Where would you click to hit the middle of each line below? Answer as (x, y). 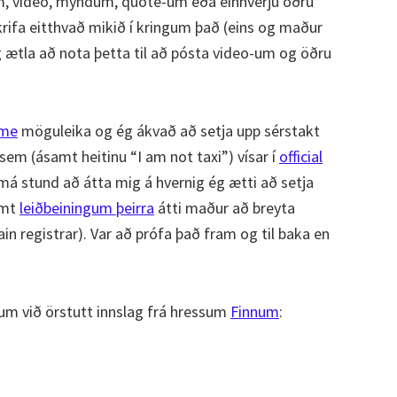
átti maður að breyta (225, 208)
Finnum (255, 311)
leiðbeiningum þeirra (87, 208)
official (301, 156)
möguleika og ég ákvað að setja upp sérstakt (169, 131)
